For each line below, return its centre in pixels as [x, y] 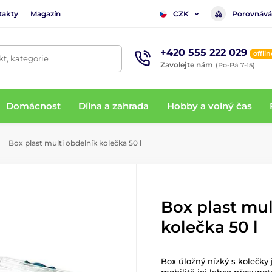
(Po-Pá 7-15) [235, 65]
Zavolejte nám [187, 64]
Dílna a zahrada [114, 106]
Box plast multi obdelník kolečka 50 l [74, 143]
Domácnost [34, 106]
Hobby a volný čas [209, 106]
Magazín [46, 13]
